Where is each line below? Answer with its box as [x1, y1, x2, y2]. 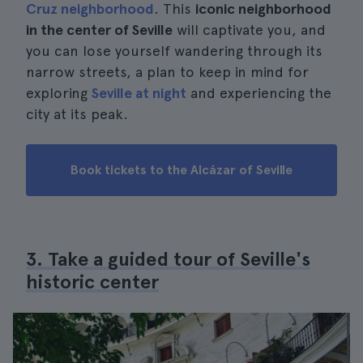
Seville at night [92, 84, 186, 101]
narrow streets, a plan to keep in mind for [26, 63, 309, 80]
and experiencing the [186, 84, 331, 101]
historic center [26, 270, 159, 293]
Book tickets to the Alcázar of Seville [70, 162, 293, 177]
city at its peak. [26, 105, 128, 122]
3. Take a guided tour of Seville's [26, 247, 310, 271]
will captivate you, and [173, 21, 326, 38]
